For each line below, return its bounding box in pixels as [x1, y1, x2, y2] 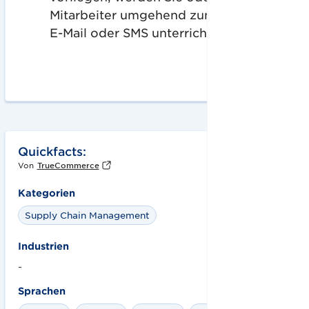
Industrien [17, 240, 69, 252]
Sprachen [17, 285, 66, 297]
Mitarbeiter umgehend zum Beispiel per [50, 7, 293, 21]
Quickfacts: [17, 143, 86, 158]
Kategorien [17, 186, 75, 199]
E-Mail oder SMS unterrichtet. [50, 25, 228, 39]
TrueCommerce [37, 159, 99, 170]
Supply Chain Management [24, 208, 150, 221]
